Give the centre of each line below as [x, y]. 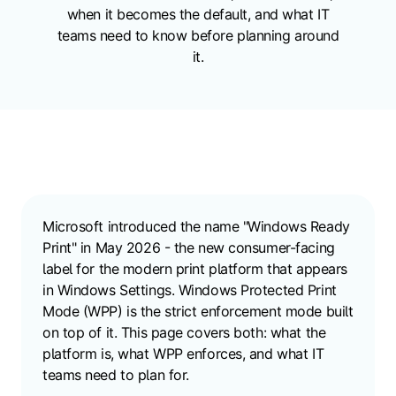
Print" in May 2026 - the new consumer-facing [189, 248]
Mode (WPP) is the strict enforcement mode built [198, 312]
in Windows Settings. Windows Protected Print [190, 290]
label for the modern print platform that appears [195, 269]
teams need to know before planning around [198, 36]
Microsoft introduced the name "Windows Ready [196, 227]
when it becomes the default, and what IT [198, 15]
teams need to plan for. [116, 375]
